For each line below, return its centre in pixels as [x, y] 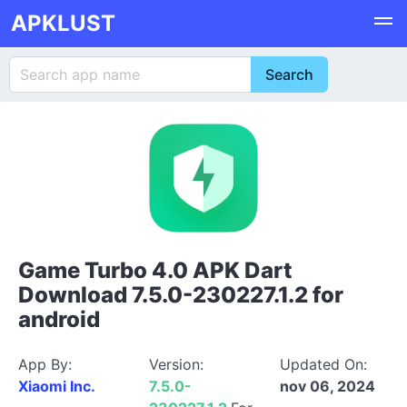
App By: [45, 364]
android [59, 319]
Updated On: [323, 364]
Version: [176, 364]
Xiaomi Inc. [57, 386]
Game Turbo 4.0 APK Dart [155, 270]
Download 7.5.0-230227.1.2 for [181, 295]
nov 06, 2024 [328, 386]
